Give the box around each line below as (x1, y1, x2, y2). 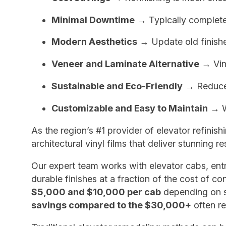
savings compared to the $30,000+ (31, 200, 191, 211)
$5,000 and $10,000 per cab (31, 187, 161, 198)
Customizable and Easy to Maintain (51, 103, 208, 114)
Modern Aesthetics (51, 36, 137, 47)
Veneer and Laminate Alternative (51, 59, 199, 70)
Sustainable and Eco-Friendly (51, 81, 183, 92)
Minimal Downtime (51, 14, 135, 25)
